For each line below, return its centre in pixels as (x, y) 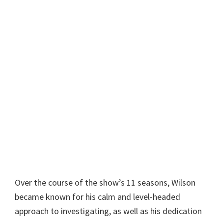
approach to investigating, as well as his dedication (108, 211)
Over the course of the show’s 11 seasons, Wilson (105, 183)
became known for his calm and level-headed (97, 197)
